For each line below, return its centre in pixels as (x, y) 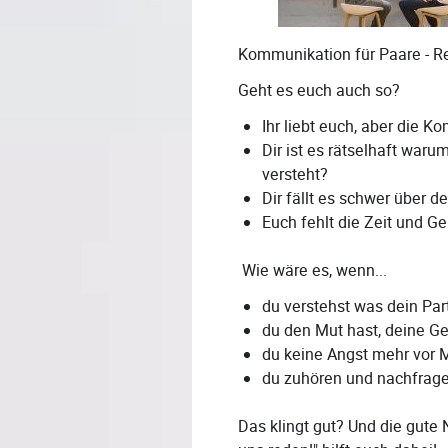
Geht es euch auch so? (319, 91)
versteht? (295, 175)
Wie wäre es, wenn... (312, 271)
